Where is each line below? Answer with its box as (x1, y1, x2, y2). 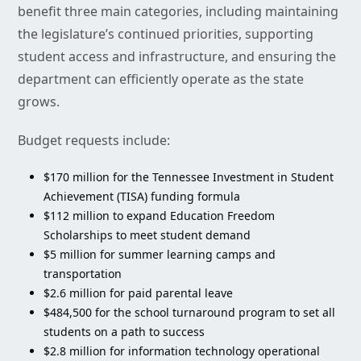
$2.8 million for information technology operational (44, 343, 320, 359)
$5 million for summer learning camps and (44, 247, 276, 263)
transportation (44, 266, 122, 282)
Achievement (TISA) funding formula (44, 189, 240, 205)
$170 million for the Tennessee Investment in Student (44, 169, 334, 185)
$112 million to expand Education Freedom (44, 208, 275, 224)
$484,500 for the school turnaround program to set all (44, 305, 335, 321)
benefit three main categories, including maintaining (18, 2, 338, 21)
